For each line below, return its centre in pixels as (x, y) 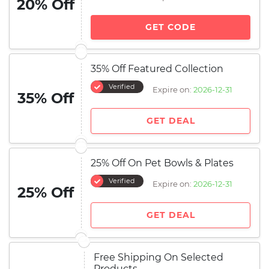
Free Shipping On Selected (159, 257)
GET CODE (171, 27)
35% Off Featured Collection (157, 69)
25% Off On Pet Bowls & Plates (162, 163)
